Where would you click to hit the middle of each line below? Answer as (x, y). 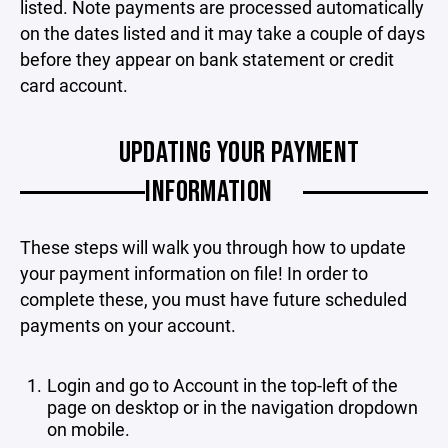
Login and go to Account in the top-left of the (222, 384)
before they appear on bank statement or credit (207, 58)
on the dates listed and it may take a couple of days (222, 32)
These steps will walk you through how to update (213, 246)
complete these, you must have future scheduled (213, 298)
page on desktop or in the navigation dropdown (232, 406)
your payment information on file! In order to (194, 272)
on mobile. (88, 428)
